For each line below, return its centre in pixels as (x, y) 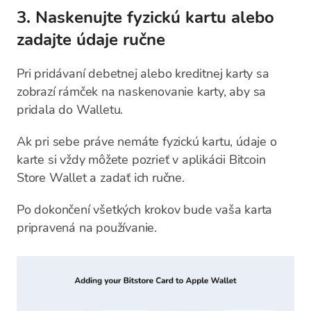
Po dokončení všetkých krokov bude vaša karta (145, 210)
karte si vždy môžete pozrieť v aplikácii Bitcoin (141, 160)
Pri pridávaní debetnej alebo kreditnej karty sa (143, 74)
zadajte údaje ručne (91, 40)
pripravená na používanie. (87, 228)
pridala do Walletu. (70, 110)
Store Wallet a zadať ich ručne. (101, 178)
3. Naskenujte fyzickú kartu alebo (145, 17)
